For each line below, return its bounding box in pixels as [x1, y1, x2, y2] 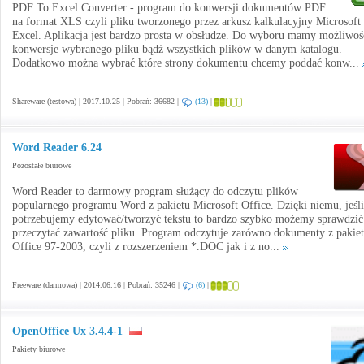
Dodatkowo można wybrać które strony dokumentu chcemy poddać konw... [12, 57, 362, 69]
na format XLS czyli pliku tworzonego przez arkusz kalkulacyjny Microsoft [12, 15, 361, 28]
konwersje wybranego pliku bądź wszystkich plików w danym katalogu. [12, 43, 342, 55]
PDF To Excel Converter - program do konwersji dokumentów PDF [12, 2, 326, 14]
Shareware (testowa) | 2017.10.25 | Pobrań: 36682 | [12, 97, 181, 106]
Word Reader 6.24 [12, 141, 102, 154]
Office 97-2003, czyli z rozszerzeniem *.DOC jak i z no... [12, 240, 283, 253]
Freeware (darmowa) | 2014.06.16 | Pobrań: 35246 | [12, 280, 182, 289]
